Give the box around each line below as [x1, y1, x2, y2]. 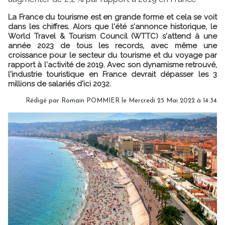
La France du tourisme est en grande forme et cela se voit [8, 13, 217, 22]
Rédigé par [26, 97, 61, 104]
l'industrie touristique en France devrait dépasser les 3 [8, 70, 217, 79]
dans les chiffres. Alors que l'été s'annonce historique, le [8, 22, 217, 31]
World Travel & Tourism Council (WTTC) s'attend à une [8, 32, 217, 41]
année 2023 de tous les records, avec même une [8, 41, 217, 50]
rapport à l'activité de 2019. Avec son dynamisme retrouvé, [8, 60, 217, 69]
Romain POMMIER [61, 97, 120, 104]
